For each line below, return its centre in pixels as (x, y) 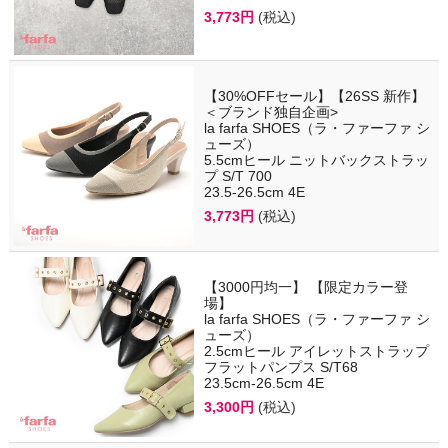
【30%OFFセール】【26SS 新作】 (314, 96)
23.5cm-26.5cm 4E (263, 383)
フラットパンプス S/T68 (280, 367)
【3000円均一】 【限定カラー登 (305, 287)
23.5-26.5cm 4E (254, 192)
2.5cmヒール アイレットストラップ (316, 351)
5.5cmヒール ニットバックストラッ (316, 160)
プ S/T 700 (237, 176)
